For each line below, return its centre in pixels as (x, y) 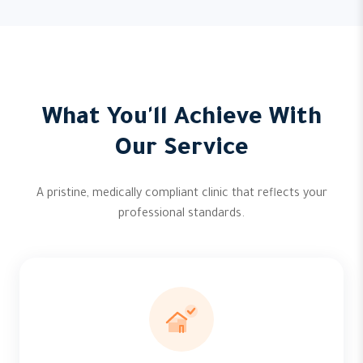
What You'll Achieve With (181, 119)
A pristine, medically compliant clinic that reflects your (181, 194)
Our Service (181, 150)
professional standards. (181, 215)
